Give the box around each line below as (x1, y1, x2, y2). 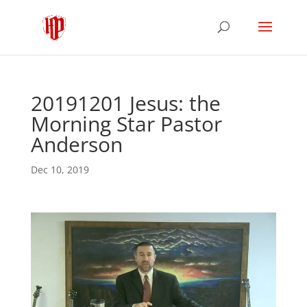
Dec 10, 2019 (30, 163, 89, 176)
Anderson (30, 130, 123, 158)
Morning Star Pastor (30, 110, 222, 138)
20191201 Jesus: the (30, 89, 221, 117)
